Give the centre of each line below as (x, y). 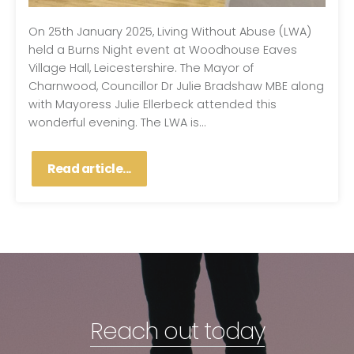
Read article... (89, 169)
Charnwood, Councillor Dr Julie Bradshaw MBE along (176, 87)
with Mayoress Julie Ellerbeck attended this (153, 105)
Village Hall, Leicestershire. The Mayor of (141, 68)
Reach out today (177, 331)
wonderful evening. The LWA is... (117, 123)
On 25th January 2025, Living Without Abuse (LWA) (170, 32)
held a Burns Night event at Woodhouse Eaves (163, 50)
